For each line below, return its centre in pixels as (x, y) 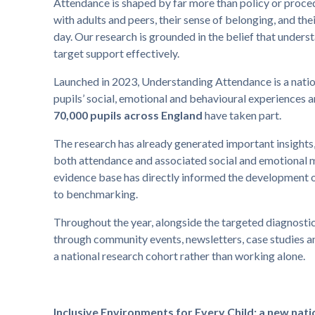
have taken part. (242, 115)
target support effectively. (116, 53)
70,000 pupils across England (128, 115)
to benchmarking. (95, 194)
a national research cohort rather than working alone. (179, 256)
